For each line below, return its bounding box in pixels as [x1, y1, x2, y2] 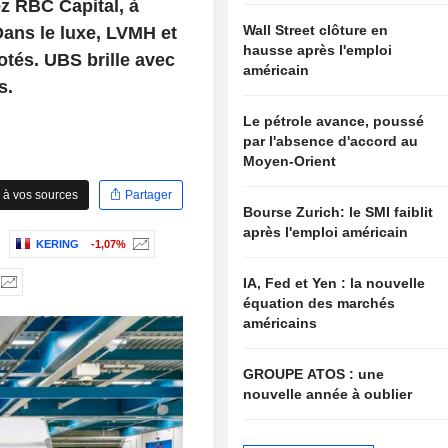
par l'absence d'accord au [243, 133, 419, 150]
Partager [122, 187, 173, 202]
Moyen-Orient [243, 153, 337, 170]
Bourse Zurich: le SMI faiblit [243, 204, 434, 221]
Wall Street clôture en [243, 22, 389, 39]
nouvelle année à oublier [243, 386, 413, 403]
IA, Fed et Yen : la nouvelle [243, 275, 426, 292]
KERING [35, 238, 79, 251]
